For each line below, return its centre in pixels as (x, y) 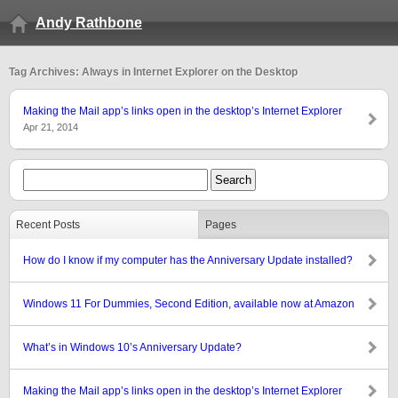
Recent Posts (48, 225)
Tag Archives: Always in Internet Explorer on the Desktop (153, 72)
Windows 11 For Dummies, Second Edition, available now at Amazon (189, 304)
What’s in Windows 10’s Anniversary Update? (132, 347)
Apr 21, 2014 (51, 127)
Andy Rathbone (89, 23)
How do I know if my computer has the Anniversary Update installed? (188, 260)
